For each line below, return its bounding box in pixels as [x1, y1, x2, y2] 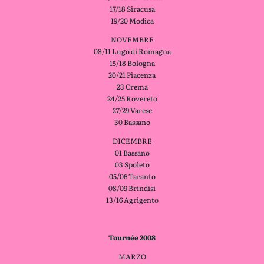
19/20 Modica [110, 15, 154, 26]
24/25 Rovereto [107, 93, 157, 104]
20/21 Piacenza [108, 69, 156, 80]
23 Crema [116, 81, 148, 92]
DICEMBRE [112, 135, 152, 146]
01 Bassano [114, 147, 150, 158]
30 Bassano [114, 116, 150, 127]
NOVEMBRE [110, 34, 154, 45]
